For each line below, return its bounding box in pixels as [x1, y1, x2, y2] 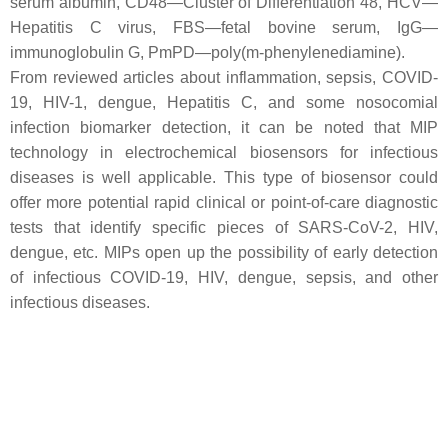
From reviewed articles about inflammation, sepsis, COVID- [10, 68, 438, 86]
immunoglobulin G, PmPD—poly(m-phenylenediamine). [10, 43, 405, 61]
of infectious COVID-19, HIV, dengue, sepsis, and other [10, 268, 438, 286]
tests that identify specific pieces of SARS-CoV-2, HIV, [10, 218, 438, 236]
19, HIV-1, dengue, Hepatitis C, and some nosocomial [10, 93, 438, 111]
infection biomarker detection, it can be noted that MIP [10, 118, 438, 136]
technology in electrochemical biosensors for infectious [10, 143, 438, 161]
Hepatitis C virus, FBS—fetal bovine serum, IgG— [10, 18, 438, 36]
